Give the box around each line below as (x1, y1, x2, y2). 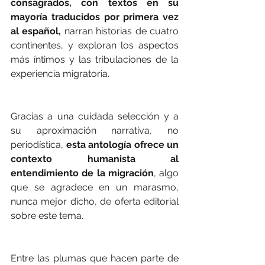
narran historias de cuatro (61, 25, 179, 37)
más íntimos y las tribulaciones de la (11, 53, 179, 65)
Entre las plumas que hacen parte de (11, 252, 179, 264)
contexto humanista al (11, 153, 179, 164)
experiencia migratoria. (11, 67, 109, 79)
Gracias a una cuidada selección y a (11, 110, 179, 122)
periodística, (11, 138, 66, 150)
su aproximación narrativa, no (11, 124, 179, 136)
